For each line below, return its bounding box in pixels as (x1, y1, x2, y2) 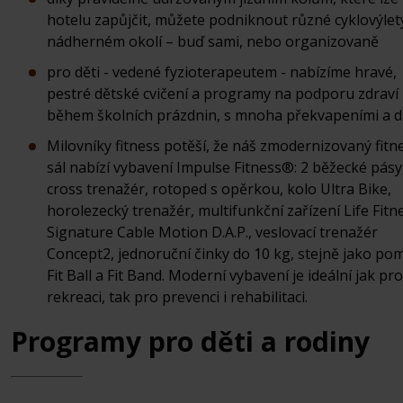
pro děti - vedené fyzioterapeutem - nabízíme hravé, (47, 62, 397, 82)
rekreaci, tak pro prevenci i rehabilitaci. (47, 287, 308, 307)
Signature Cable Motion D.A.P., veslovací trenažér (47, 222, 378, 242)
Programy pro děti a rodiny (11, 323, 370, 360)
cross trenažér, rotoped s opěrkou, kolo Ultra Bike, (47, 179, 391, 199)
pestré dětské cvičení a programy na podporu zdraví (47, 84, 399, 103)
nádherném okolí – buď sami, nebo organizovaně (47, 31, 379, 51)
